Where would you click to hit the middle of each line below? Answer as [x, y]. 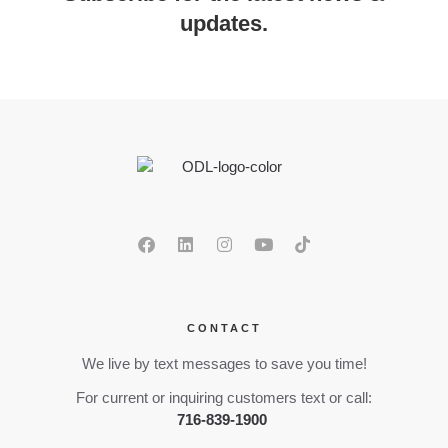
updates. [224, 24]
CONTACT [224, 327]
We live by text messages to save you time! [224, 363]
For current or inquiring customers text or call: [224, 397]
